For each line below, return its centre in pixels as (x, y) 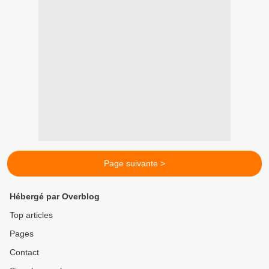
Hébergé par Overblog (55, 197)
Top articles (31, 215)
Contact (24, 252)
